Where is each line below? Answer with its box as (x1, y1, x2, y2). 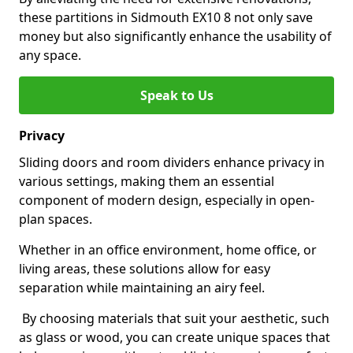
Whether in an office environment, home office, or (19, 241, 317, 258)
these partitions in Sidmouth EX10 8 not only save (19, 9, 313, 26)
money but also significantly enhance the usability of (19, 28, 332, 45)
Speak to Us (139, 87, 214, 104)
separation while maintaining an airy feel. (19, 279, 265, 296)
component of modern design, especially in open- (19, 191, 314, 209)
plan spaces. (19, 210, 92, 228)
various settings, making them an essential (19, 173, 274, 190)
